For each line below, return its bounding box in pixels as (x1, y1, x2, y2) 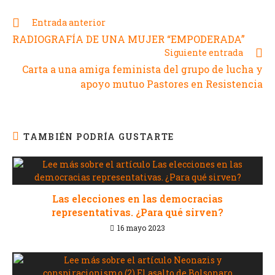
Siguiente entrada (165, 46, 243, 58)
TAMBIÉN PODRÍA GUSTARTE (23, 130, 174, 142)
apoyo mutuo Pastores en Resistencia (80, 77, 263, 90)
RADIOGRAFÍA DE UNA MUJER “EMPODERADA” (12, 32, 245, 45)
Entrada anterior (32, 16, 106, 28)
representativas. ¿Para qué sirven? (52, 205, 223, 219)
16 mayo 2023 (117, 222, 165, 233)
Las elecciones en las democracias (52, 192, 223, 205)
